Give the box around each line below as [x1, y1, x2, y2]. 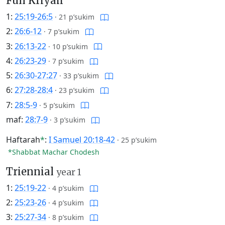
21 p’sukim [59, 12, 94, 22]
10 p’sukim [52, 41, 88, 51]
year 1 [56, 166, 81, 178]
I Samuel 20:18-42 [49, 134, 115, 145]
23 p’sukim [59, 85, 94, 95]
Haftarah [6, 134, 40, 145]
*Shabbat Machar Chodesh [8, 147, 99, 157]
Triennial [6, 165, 56, 178]
